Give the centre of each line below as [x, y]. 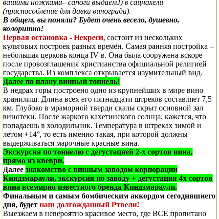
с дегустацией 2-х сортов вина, [139, 152]
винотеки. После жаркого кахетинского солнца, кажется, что [105, 117]
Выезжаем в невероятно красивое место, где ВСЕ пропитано [105, 213]
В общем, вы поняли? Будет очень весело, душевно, [91, 20]
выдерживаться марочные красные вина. [71, 143]
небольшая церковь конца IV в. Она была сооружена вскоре [103, 55]
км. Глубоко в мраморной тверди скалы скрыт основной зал [103, 108]
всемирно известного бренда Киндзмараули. [99, 187]
